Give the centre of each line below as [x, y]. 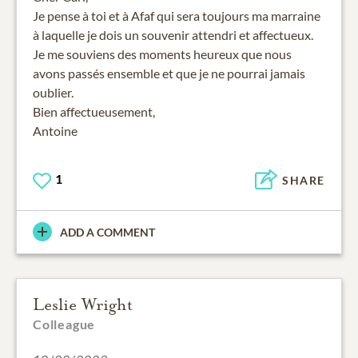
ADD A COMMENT [107, 232]
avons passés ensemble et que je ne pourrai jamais [169, 74]
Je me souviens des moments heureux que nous [162, 54]
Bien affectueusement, [94, 112]
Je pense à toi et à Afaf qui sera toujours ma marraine [177, 16]
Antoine [55, 131]
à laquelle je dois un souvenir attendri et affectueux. [173, 35]
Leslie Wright [83, 304]
